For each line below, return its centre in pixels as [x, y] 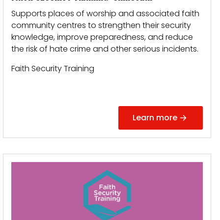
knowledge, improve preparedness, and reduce [102, 37]
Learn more [155, 118]
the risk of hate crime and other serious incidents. [105, 49]
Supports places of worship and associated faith [105, 14]
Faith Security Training [53, 69]
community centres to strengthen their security [101, 25]
